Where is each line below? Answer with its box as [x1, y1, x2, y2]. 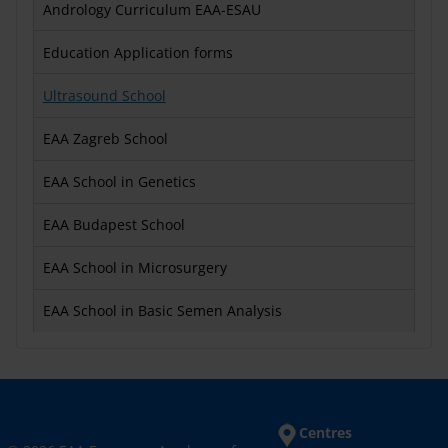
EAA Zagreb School [42, 129, 168, 149]
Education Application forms [42, 42, 233, 62]
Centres [299, 423, 353, 443]
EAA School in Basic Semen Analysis [42, 301, 282, 321]
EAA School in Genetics [42, 172, 196, 192]
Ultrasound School [42, 85, 166, 105]
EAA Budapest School [42, 215, 185, 235]
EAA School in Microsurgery [42, 258, 227, 278]
